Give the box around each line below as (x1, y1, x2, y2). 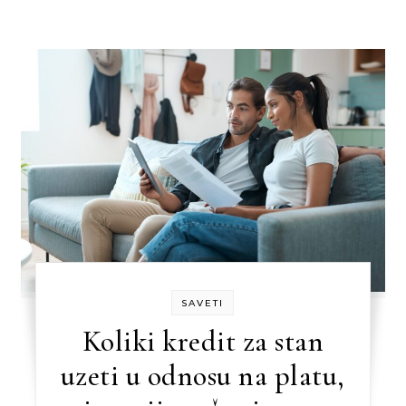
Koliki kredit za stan (82, 324, 324, 360)
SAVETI (181, 297, 225, 310)
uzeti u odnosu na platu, (60, 358, 345, 394)
